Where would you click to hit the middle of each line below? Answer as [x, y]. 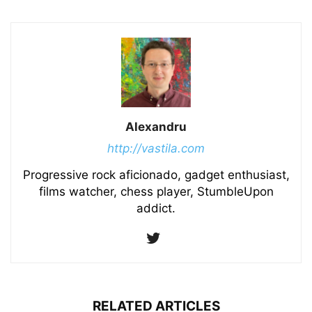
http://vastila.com [156, 148]
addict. [156, 208]
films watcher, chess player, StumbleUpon [156, 192]
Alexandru [156, 127]
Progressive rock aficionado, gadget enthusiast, [156, 175]
